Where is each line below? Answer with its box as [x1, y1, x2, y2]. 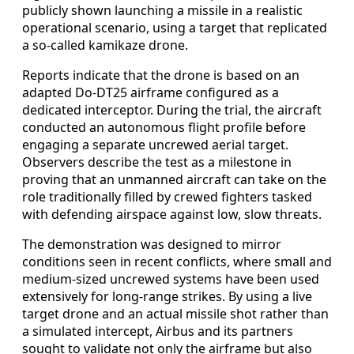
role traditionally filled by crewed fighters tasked [22, 187, 312, 205]
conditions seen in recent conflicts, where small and [22, 252, 332, 270]
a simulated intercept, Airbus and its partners [22, 322, 293, 340]
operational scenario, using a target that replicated [22, 18, 327, 36]
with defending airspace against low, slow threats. [22, 205, 322, 223]
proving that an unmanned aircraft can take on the [22, 170, 326, 188]
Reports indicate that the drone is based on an [22, 66, 299, 84]
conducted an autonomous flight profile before [22, 118, 306, 136]
